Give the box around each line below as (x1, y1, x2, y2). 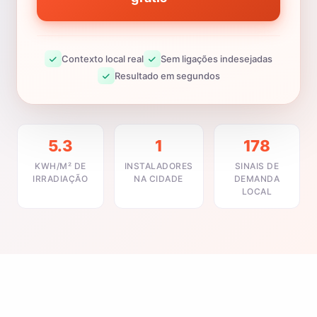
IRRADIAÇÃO (33, 173, 88, 184)
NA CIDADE (134, 173, 183, 184)
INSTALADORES (124, 161, 193, 171)
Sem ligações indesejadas (161, 52, 272, 64)
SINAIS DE (234, 161, 279, 171)
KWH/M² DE (35, 161, 86, 171)
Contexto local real (62, 52, 144, 64)
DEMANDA (234, 173, 279, 184)
